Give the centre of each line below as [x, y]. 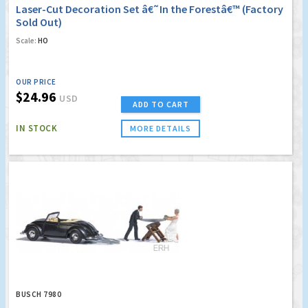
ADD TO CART [161, 104]
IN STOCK [36, 128]
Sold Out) [39, 22]
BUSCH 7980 [38, 294]
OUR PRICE [36, 81]
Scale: [26, 40]
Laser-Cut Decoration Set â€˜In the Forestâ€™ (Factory [150, 9]
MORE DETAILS [161, 128]
